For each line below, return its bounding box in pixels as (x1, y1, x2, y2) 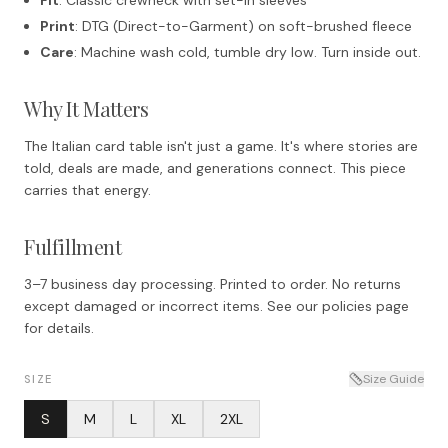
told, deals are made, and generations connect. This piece (24, 158, 406, 177)
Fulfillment (24, 232, 122, 260)
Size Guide (363, 371, 424, 387)
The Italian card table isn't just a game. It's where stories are (24, 136, 418, 155)
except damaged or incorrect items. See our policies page (24, 296, 409, 315)
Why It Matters (24, 94, 149, 122)
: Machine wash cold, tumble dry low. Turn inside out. (74, 42, 421, 61)
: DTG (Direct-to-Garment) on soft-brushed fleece (75, 16, 412, 35)
